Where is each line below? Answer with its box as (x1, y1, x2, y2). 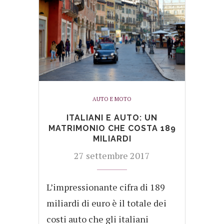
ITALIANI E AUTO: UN (66, 113, 157, 123)
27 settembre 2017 (74, 149, 150, 162)
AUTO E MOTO (92, 95, 131, 103)
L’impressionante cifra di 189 (46, 181, 165, 193)
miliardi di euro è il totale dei (46, 197, 166, 209)
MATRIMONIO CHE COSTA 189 (48, 123, 176, 133)
